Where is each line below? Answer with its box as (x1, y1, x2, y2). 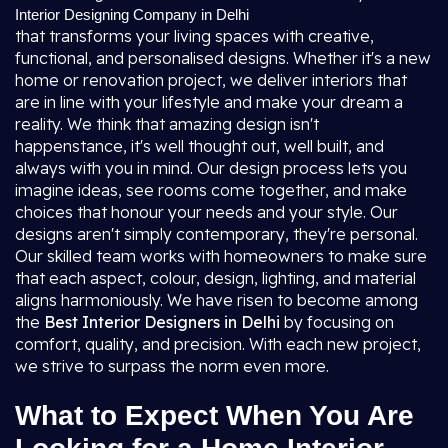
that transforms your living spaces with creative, (15, 26, 374, 46)
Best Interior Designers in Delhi (44, 312, 280, 332)
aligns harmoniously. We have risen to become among (15, 290, 418, 310)
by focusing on (280, 312, 394, 332)
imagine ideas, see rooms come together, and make (15, 180, 407, 200)
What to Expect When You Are (15, 400, 414, 431)
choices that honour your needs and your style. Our (15, 202, 398, 222)
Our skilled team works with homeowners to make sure (15, 246, 427, 266)
